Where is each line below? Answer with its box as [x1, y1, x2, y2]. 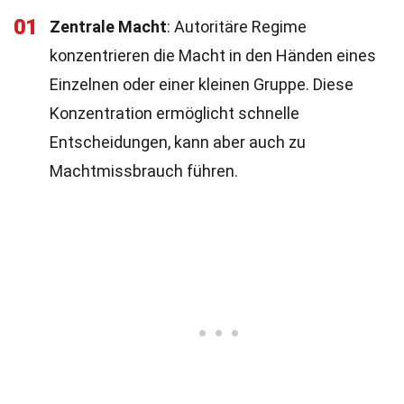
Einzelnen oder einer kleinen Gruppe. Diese [50, 75, 353, 94]
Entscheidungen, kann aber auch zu [50, 133, 306, 151]
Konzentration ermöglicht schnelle [50, 104, 299, 123]
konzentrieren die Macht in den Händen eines [50, 46, 376, 65]
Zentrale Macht [50, 17, 167, 36]
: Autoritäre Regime [167, 17, 307, 36]
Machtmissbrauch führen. [50, 161, 238, 180]
